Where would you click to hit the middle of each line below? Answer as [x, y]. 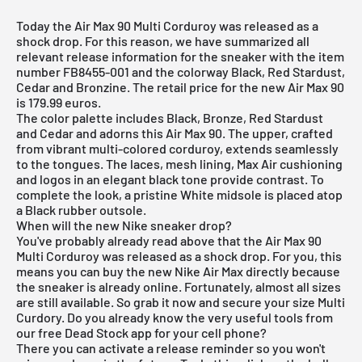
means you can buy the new [95, 271]
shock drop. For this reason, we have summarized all [163, 40]
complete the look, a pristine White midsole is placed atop [179, 194]
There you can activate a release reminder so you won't [171, 347]
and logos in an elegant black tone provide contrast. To [170, 179]
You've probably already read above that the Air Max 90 [169, 240]
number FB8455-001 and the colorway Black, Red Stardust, [181, 71]
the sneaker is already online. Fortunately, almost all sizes [179, 286]
